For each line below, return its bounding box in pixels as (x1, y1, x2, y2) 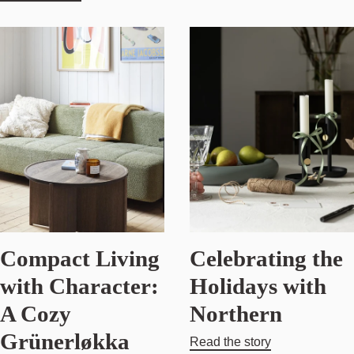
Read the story (190, 335, 271, 349)
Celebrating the (190, 246, 343, 272)
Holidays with (190, 273, 326, 299)
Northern (190, 301, 282, 327)
